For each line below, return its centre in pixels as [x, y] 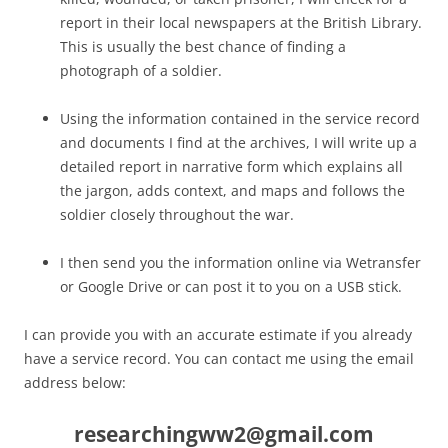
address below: [75, 383]
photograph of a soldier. [141, 71]
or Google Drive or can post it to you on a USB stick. [231, 287]
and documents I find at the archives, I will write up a [238, 143]
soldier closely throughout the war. [177, 215]
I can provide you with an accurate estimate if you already [218, 335]
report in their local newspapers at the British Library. [241, 23]
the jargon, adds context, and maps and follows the [232, 191]
